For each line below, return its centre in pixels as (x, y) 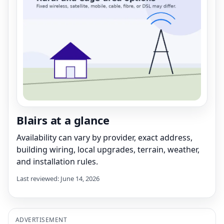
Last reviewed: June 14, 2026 (58, 178)
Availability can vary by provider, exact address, (104, 137)
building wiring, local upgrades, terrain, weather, (108, 149)
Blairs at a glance (63, 120)
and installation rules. (57, 161)
